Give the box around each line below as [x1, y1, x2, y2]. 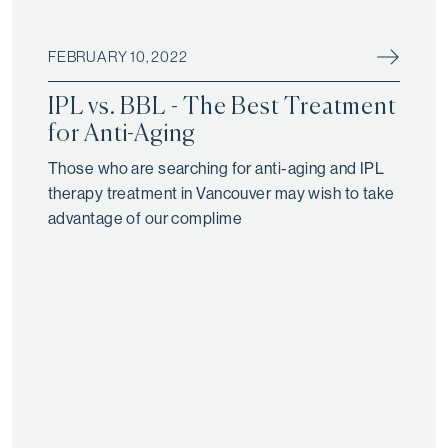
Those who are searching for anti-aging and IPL [48, 158, 385, 179]
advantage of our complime [48, 208, 243, 229]
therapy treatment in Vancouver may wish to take [48, 183, 395, 204]
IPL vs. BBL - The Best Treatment [48, 95, 397, 120]
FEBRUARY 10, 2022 [48, 47, 188, 67]
